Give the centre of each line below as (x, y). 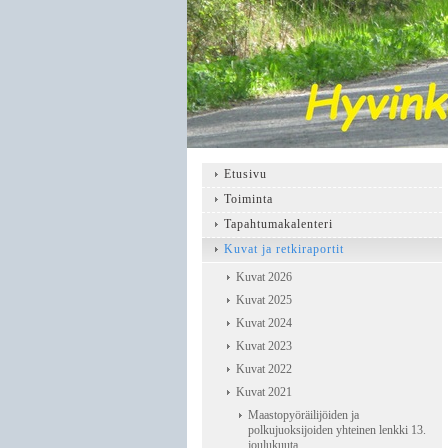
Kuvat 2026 (264, 277)
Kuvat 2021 (264, 392)
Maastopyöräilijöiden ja (303, 415)
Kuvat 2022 (264, 369)
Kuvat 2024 (264, 323)
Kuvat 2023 (264, 346)
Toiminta (248, 199)
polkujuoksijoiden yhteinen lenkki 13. (337, 430)
